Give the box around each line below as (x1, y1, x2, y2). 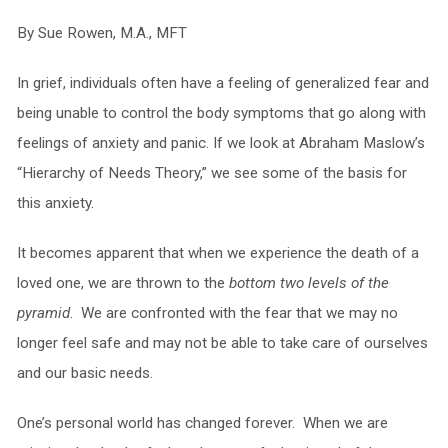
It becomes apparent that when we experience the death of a (16, 244, 419, 262)
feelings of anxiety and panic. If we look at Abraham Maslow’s (16, 134, 425, 152)
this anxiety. (16, 194, 94, 212)
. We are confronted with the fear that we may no (69, 304, 398, 322)
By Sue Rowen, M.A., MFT (16, 24, 187, 42)
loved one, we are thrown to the (16, 274, 229, 292)
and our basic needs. (16, 364, 153, 382)
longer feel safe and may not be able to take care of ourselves (16, 334, 428, 352)
